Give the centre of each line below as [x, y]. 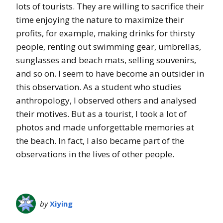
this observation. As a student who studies [99, 87]
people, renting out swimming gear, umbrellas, [109, 46]
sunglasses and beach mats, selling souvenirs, [106, 60]
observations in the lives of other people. [95, 154]
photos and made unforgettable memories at [105, 127]
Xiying [61, 203]
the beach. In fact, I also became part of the [100, 140]
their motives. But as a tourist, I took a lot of [101, 113]
